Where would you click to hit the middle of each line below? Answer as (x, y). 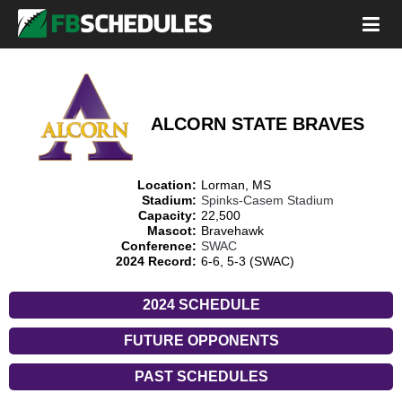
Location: (167, 185)
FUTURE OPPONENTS (201, 341)
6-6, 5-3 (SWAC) (248, 261)
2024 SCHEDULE (201, 305)
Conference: (159, 246)
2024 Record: (156, 261)
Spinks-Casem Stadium (267, 200)
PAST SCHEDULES (201, 376)
